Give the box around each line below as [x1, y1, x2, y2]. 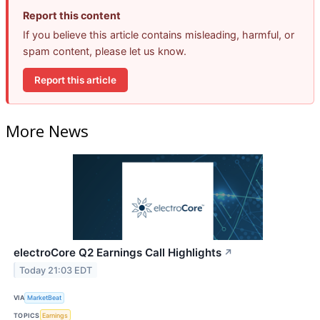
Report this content [23, 9, 121, 22]
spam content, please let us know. [23, 45, 186, 58]
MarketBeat [27, 294, 62, 302]
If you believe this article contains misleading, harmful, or [23, 29, 294, 41]
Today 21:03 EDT [19, 264, 93, 276]
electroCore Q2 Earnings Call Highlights [14, 245, 221, 259]
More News [6, 119, 89, 141]
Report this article [34, 74, 116, 86]
